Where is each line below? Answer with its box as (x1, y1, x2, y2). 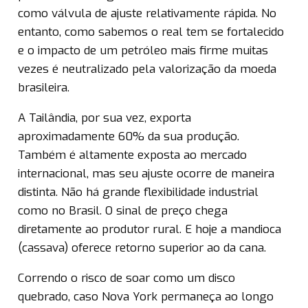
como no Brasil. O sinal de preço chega (18, 203, 228, 219)
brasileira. (18, 80, 69, 96)
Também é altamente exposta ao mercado (18, 147, 247, 164)
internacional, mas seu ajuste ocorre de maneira (18, 166, 274, 182)
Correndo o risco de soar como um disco (18, 270, 235, 287)
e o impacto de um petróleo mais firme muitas (18, 43, 268, 59)
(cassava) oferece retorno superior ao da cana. (18, 240, 266, 256)
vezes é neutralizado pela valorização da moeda (18, 61, 276, 78)
